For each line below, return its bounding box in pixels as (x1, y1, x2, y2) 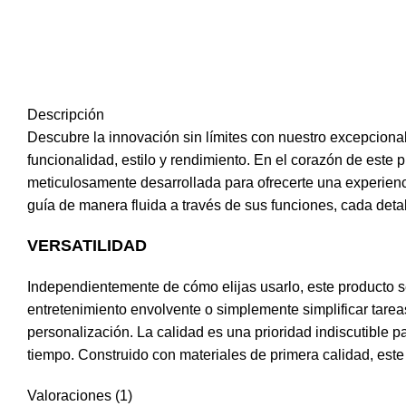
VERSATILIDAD (27, 237, 147, 256)
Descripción (27, 107, 104, 123)
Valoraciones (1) (27, 388, 132, 404)
